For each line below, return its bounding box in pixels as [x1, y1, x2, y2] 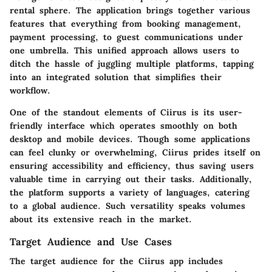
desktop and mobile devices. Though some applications [10, 133, 250, 144]
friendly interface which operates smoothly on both [10, 120, 237, 131]
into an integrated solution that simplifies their [10, 71, 222, 83]
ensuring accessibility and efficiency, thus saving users [10, 160, 254, 171]
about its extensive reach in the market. [10, 213, 192, 225]
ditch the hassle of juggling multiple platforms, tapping [10, 58, 254, 69]
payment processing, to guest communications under [10, 31, 243, 42]
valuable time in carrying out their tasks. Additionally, [10, 173, 252, 185]
